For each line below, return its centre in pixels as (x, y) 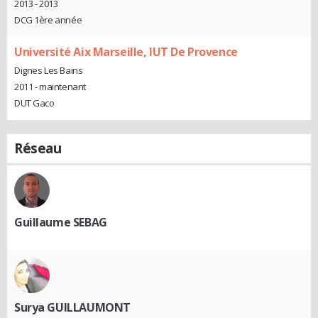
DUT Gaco (34, 103)
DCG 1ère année (48, 20)
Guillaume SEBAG (61, 222)
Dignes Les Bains (49, 70)
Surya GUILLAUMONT (72, 307)
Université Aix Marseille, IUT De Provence (126, 52)
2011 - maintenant (50, 86)
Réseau (38, 148)
